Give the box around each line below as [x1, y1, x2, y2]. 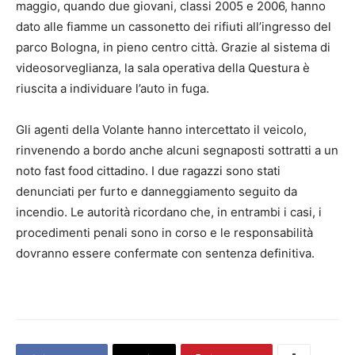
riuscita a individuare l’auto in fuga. [16, 81, 209, 97]
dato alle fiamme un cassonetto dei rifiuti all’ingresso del [16, 19, 331, 35]
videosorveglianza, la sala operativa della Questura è [16, 60, 310, 76]
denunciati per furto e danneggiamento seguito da [16, 184, 297, 200]
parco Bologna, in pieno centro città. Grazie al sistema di [16, 40, 330, 55]
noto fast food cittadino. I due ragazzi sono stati [16, 163, 281, 179]
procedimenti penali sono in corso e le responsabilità [16, 225, 313, 241]
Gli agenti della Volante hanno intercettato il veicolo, [16, 122, 307, 138]
